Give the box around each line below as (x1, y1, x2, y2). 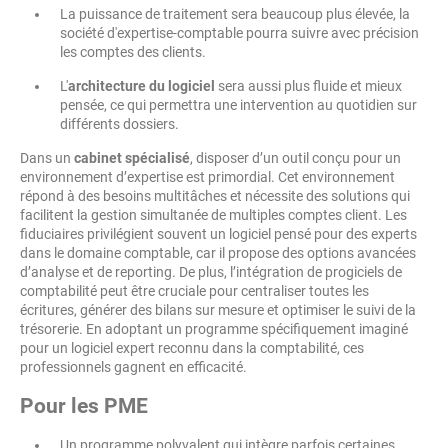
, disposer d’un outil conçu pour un (190, 150, 401, 167)
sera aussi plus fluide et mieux (215, 78, 402, 95)
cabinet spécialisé (74, 150, 190, 167)
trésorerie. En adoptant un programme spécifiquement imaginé (20, 321, 408, 338)
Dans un (20, 150, 74, 167)
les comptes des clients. (60, 44, 206, 61)
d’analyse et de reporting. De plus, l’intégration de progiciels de (20, 264, 402, 281)
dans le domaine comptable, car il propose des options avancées (20, 245, 416, 262)
